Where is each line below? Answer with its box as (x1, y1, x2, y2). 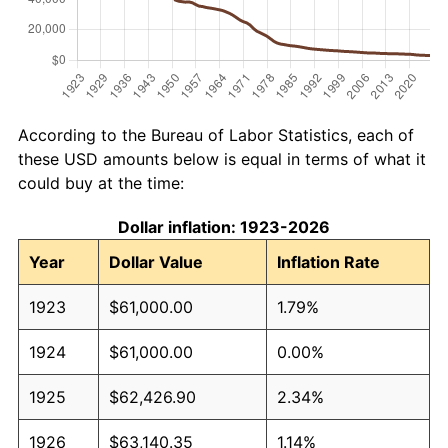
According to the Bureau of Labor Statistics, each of (18, 124, 414, 145)
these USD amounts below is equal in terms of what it (18, 148, 426, 169)
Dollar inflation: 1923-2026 (118, 216, 330, 237)
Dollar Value (109, 251, 203, 272)
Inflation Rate (277, 251, 380, 272)
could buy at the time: (18, 172, 184, 193)
